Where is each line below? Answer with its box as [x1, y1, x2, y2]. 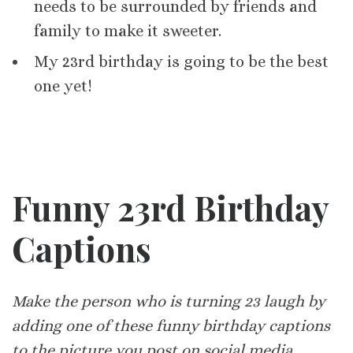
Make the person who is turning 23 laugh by [12, 292, 325, 311]
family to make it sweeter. [34, 21, 222, 40]
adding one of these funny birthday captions [12, 317, 330, 336]
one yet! [34, 76, 93, 95]
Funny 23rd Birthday [12, 184, 329, 230]
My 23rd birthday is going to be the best [34, 52, 329, 71]
